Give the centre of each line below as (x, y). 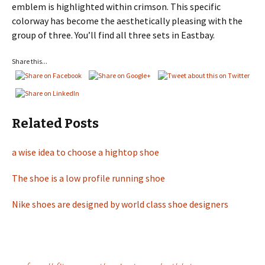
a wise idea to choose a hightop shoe (85, 152)
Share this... (30, 61)
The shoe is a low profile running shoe (88, 178)
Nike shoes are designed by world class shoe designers (120, 204)
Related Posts (55, 123)
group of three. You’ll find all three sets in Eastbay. (113, 35)
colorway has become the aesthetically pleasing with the (127, 21)
